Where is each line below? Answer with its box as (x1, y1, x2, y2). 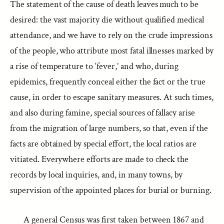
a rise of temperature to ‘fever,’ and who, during (10, 60, 179, 72)
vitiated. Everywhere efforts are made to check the (10, 153, 189, 165)
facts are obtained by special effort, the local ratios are (10, 138, 196, 149)
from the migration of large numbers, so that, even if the (10, 122, 208, 134)
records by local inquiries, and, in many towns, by (10, 169, 183, 180)
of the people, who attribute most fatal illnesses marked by (10, 45, 213, 56)
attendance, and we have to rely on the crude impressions (10, 29, 212, 41)
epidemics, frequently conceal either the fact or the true (10, 76, 205, 87)
